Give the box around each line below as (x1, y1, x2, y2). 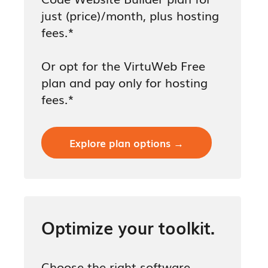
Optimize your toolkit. (41, 214, 215, 239)
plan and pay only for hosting (41, 72, 208, 91)
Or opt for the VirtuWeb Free (41, 56, 206, 74)
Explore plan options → (69, 135, 184, 150)
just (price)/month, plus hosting (41, 5, 220, 24)
